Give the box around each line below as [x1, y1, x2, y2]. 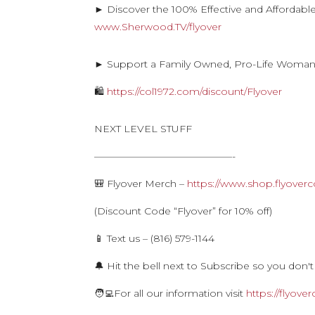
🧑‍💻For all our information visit [94, 287, 247, 300]
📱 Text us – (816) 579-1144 [94, 232, 215, 245]
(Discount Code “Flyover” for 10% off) [94, 205, 273, 217]
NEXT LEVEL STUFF [94, 122, 195, 135]
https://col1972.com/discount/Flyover [107, 85, 283, 98]
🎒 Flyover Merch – [94, 177, 188, 190]
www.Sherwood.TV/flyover [94, 20, 222, 33]
